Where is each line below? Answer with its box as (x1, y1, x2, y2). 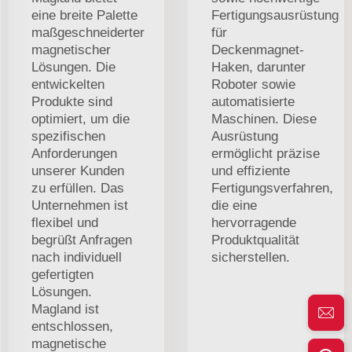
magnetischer (31, 42, 111, 58)
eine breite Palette (31, 8, 137, 24)
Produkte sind (31, 94, 112, 110)
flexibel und (31, 215, 98, 231)
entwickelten (31, 77, 104, 93)
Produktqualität (211, 233, 299, 248)
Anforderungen (31, 146, 117, 162)
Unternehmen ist (31, 198, 128, 214)
